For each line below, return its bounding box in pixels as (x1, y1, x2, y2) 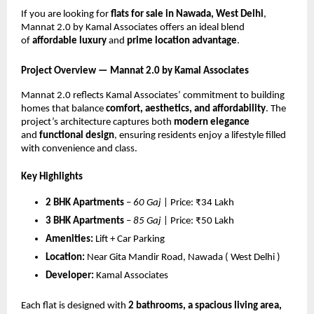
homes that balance (21, 104, 106, 115)
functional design (39, 130, 114, 142)
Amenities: (46, 234, 93, 245)
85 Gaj (133, 216, 161, 227)
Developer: (46, 271, 94, 282)
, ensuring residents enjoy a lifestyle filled (114, 130, 286, 142)
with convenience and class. (21, 144, 137, 155)
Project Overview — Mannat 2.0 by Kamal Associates (21, 66, 249, 77)
